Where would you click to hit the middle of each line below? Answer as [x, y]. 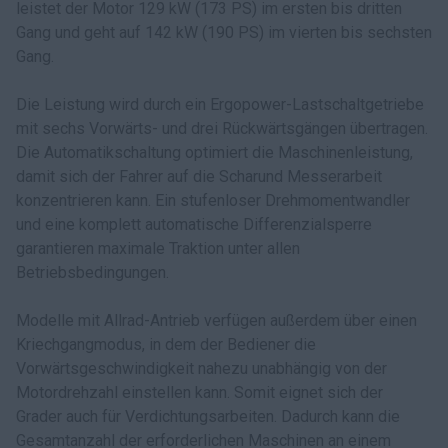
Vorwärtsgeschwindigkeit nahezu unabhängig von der [201, 368]
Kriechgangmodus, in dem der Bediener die [166, 344]
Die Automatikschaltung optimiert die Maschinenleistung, [214, 152]
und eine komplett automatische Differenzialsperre [194, 224]
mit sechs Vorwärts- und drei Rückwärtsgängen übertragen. [222, 128]
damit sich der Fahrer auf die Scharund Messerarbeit [199, 176]
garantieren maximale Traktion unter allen [158, 248]
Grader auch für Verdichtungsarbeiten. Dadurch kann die [208, 416]
